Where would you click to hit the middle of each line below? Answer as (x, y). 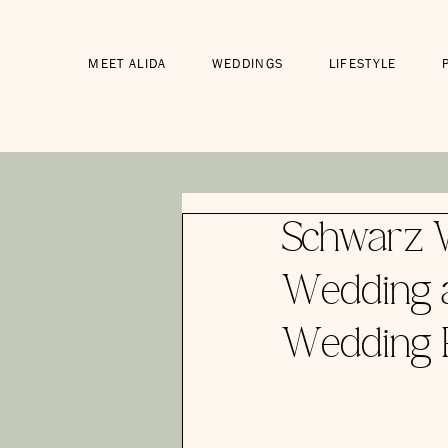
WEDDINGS (247, 63)
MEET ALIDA (127, 63)
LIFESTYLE (362, 63)
